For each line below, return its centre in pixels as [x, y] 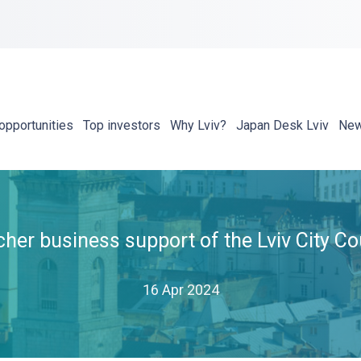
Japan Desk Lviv [283, 125]
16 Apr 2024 [180, 290]
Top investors [122, 125]
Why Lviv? [199, 125]
